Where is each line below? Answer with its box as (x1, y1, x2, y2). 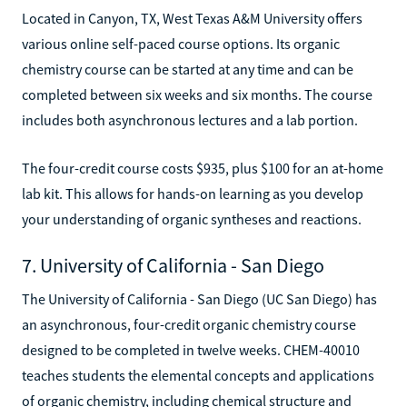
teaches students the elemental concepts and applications (22, 365, 374, 384)
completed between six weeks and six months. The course (22, 84, 372, 104)
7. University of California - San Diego (22, 252, 324, 278)
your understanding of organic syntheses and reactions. (22, 209, 362, 228)
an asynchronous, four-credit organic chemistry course (22, 314, 356, 333)
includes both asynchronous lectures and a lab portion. (22, 110, 358, 129)
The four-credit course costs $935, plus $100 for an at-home (22, 158, 383, 177)
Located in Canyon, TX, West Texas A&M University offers (22, 8, 362, 27)
